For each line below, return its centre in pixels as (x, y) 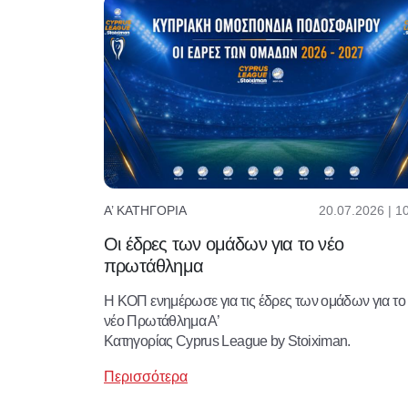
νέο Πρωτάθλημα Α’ (162, 321)
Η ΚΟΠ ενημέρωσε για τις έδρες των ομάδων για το (255, 301)
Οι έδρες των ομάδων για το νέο (224, 244)
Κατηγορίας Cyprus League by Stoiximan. (227, 341)
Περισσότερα (146, 376)
